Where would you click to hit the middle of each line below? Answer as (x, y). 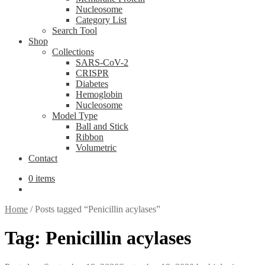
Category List (101, 20)
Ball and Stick (102, 126)
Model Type (75, 116)
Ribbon (90, 137)
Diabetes (92, 84)
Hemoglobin (99, 94)
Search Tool (75, 30)
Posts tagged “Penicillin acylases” (98, 209)
